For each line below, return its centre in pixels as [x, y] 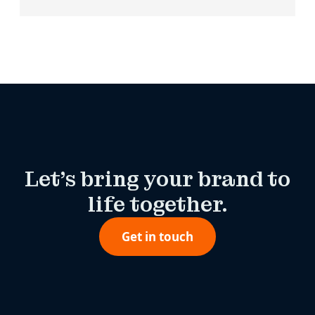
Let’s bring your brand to [157, 179]
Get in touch [157, 237]
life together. [157, 205]
